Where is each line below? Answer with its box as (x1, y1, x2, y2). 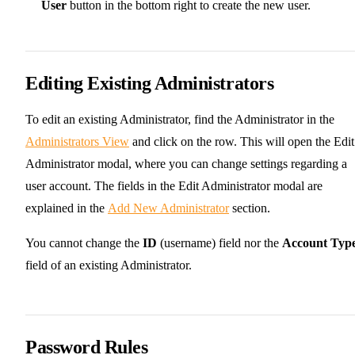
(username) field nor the (157, 235, 282, 250)
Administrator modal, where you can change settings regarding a (25, 156, 347, 170)
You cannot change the (25, 235, 143, 250)
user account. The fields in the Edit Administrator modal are (25, 178, 323, 193)
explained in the (25, 200, 108, 215)
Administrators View (25, 134, 129, 148)
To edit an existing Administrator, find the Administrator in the (25, 112, 334, 126)
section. (229, 200, 270, 215)
